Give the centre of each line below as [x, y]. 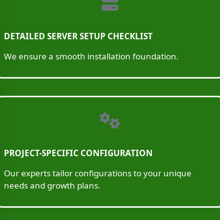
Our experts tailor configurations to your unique [98, 173]
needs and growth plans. [52, 186]
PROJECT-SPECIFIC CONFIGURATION [78, 153]
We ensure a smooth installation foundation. [91, 56]
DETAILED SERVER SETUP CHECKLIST [78, 36]
